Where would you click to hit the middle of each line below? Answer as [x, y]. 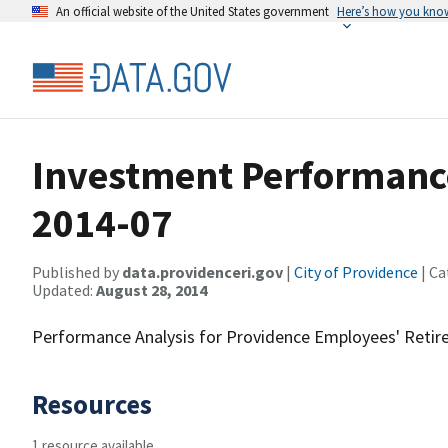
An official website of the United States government [192, 11]
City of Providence [356, 272]
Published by [77, 272]
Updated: [64, 290]
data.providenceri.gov [202, 272]
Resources [92, 404]
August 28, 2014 [151, 290]
